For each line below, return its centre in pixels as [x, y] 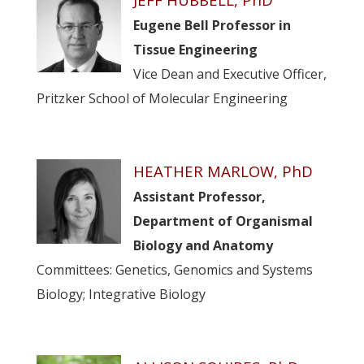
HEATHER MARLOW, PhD [223, 171]
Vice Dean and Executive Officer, [230, 74]
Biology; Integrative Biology [121, 294]
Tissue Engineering [195, 49]
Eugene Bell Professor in [212, 25]
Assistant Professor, [199, 196]
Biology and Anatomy [203, 245]
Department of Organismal [223, 221]
